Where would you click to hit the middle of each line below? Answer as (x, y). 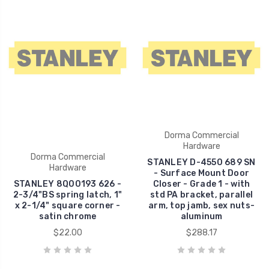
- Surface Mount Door (201, 173)
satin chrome (68, 216)
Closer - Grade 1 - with (201, 184)
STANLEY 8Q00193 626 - (68, 184)
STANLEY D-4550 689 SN (201, 162)
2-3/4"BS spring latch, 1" (68, 195)
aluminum (201, 216)
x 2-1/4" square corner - (68, 205)
